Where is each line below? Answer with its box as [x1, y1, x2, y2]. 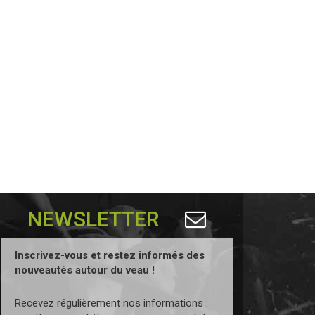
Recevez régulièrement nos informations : [15, 297, 208, 310]
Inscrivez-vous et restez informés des [15, 249, 205, 262]
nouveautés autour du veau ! [15, 264, 155, 277]
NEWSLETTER [27, 207, 164, 232]
